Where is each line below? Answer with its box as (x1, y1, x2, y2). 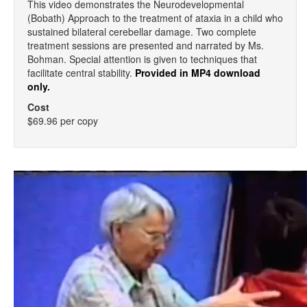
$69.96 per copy (27, 114, 98, 127)
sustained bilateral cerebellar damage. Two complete (27, 25, 256, 38)
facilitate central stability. (27, 66, 135, 79)
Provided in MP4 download (135, 66, 260, 79)
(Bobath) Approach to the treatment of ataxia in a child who (27, 11, 283, 25)
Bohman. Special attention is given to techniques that (27, 52, 257, 66)
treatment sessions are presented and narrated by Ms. (27, 38, 264, 52)
